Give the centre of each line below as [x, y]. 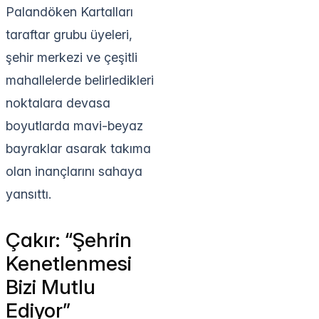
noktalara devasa [58, 103]
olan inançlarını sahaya [74, 171]
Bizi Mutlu [51, 287]
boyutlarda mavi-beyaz [74, 125]
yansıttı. [28, 194]
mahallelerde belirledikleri [80, 80]
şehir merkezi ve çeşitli [72, 57]
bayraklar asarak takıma [78, 148]
